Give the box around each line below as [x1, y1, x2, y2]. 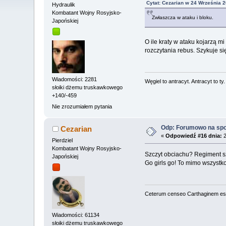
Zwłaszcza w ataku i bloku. [151, 14, 213, 20]
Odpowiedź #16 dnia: [165, 132, 222, 139]
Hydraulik [52, 1, 76, 8]
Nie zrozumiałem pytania [52, 103, 112, 109]
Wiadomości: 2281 [52, 76, 97, 83]
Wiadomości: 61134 [52, 212, 100, 218]
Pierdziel [52, 137, 73, 143]
